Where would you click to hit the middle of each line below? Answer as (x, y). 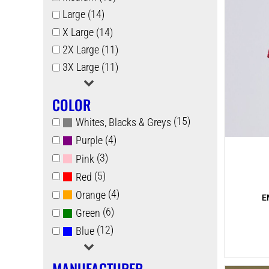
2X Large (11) (90, 49)
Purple (89, 141)
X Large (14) (87, 32)
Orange (90, 195)
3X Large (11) (90, 67)
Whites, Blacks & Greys (123, 122)
